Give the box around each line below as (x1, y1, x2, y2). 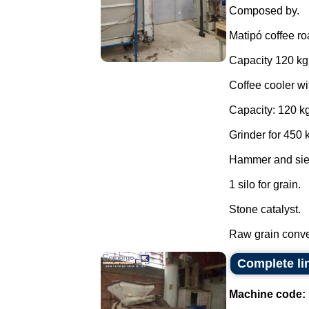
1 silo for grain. (229, 179, 301, 190)
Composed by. (229, 5, 299, 17)
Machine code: (229, 288, 306, 300)
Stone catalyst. (229, 203, 301, 215)
